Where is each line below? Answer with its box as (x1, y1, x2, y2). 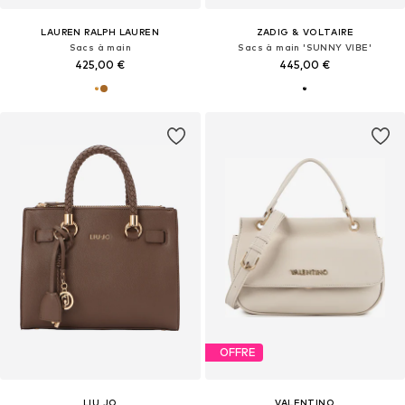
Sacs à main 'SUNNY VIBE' (238, 41, 372, 52)
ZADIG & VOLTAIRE (256, 25, 353, 37)
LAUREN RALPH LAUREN (41, 25, 160, 37)
